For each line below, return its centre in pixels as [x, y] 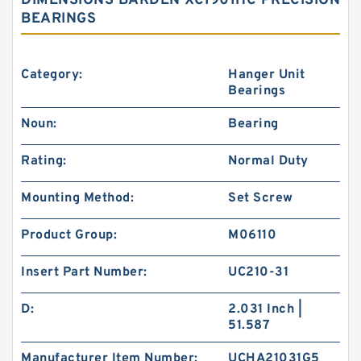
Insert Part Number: [84, 272]
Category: [52, 75]
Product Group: [69, 235]
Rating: [44, 161]
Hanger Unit [267, 75]
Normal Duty [268, 161]
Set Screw [261, 198]
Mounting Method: [77, 198]
